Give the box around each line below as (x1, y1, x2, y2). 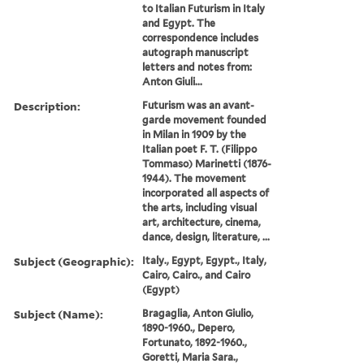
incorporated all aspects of (142, 186, 270, 199)
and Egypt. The (142, 16, 216, 29)
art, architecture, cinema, (142, 215, 262, 228)
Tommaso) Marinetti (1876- (142, 157, 272, 170)
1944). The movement (142, 171, 247, 184)
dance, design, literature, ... (142, 230, 271, 243)
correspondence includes (142, 31, 259, 44)
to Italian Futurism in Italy (142, 2, 266, 15)
